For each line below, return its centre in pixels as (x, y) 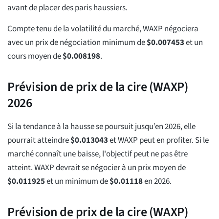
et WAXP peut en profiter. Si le (158, 141)
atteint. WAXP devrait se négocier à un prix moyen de (97, 168)
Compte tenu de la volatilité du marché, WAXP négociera (103, 29)
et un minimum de (77, 182)
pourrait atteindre (39, 141)
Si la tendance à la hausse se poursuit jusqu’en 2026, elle (101, 127)
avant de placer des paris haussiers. (67, 8)
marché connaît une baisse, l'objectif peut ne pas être (98, 154)
